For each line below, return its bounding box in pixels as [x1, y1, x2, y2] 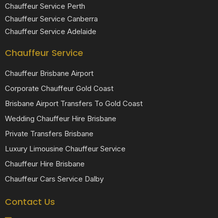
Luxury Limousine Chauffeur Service [5, 144, 126, 153]
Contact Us [5, 195, 55, 208]
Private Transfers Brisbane [5, 128, 93, 138]
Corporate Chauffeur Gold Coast [5, 83, 113, 93]
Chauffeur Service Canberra [5, 14, 98, 23]
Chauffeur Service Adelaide [5, 26, 96, 36]
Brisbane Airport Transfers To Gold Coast [5, 98, 143, 108]
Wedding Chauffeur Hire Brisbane [5, 113, 116, 123]
